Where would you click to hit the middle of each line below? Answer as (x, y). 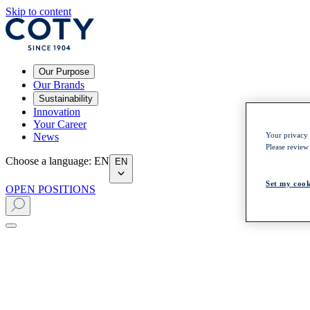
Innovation (57, 112)
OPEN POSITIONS (51, 189)
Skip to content (38, 11)
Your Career (60, 124)
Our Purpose (64, 72)
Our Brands (59, 85)
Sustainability (66, 99)
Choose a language (47, 161)
